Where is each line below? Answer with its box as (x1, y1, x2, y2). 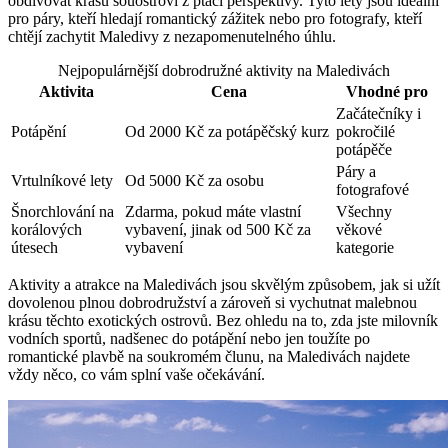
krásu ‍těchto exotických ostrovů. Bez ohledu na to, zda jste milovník (8, 312, 438, 330)
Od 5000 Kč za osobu (125, 172, 264, 190)
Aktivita (38, 83, 94, 101)
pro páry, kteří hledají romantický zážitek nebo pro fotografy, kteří (8, 10, 422, 28)
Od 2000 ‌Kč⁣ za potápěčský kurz (125, 123, 329, 141)
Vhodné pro (345, 83, 428, 101)
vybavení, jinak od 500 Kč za (125, 221, 311, 239)
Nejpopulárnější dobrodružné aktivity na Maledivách (58, 62, 390, 80)
